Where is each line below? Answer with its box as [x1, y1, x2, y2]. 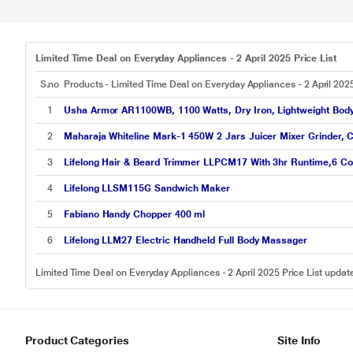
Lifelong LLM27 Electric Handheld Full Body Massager [64, 235, 307, 246]
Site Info [277, 334, 321, 347]
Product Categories [25, 334, 129, 347]
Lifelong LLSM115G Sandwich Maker [64, 183, 231, 194]
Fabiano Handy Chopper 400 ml [64, 209, 206, 220]
